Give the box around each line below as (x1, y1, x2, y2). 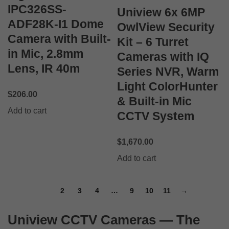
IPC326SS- (8, 2, 66, 16)
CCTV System (117, 109, 194, 123)
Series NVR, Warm (117, 64, 219, 78)
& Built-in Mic (117, 94, 192, 108)
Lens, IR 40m (8, 61, 80, 75)
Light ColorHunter (117, 79, 218, 93)
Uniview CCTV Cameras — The (8, 212, 200, 227)
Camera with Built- (8, 32, 111, 45)
